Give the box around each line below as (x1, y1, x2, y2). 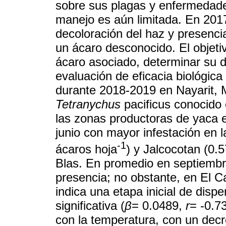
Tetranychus (55, 97, 121, 111)
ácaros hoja (55, 142, 117, 156)
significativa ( (55, 199, 125, 213)
